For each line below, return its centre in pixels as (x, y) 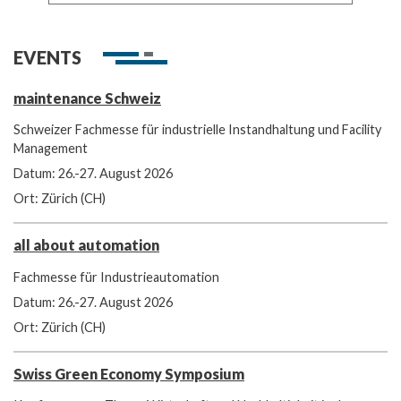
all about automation (86, 245)
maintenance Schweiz (87, 98)
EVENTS (47, 57)
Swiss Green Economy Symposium (129, 373)
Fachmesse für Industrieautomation (116, 277)
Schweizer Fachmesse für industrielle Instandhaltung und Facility (197, 130)
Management (51, 149)
